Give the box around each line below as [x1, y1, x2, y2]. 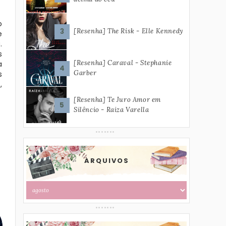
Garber [74, 69, 97, 77]
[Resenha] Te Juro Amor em [74, 95, 161, 104]
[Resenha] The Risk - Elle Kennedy [74, 27, 184, 35]
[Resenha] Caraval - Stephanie [74, 59, 172, 67]
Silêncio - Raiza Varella [74, 105, 149, 114]
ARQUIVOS [84, 156, 129, 165]
